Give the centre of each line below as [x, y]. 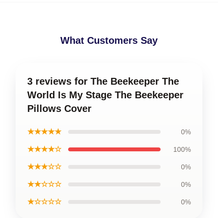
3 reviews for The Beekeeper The [103, 81]
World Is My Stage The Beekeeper [105, 95]
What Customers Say [109, 40]
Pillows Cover [59, 109]
